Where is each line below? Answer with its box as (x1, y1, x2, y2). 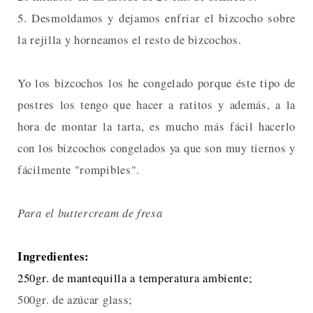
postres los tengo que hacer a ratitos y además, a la (17, 96, 296, 112)
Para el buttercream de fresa (17, 204, 163, 221)
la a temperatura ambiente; (117, 269, 253, 286)
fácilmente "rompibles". (17, 161, 140, 177)
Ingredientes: (17, 247, 90, 265)
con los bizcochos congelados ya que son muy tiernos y (17, 139, 296, 156)
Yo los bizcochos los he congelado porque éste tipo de (17, 74, 296, 91)
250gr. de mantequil (17, 269, 118, 286)
